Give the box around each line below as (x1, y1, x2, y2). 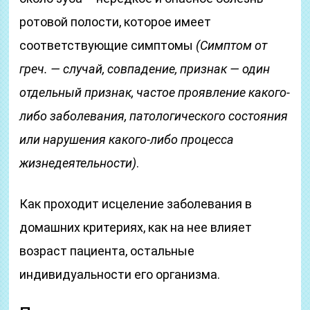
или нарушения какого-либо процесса (19, 132, 235, 147)
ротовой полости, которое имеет (19, 15, 212, 29)
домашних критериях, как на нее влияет (19, 220, 253, 235)
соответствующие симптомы (19, 38, 197, 53)
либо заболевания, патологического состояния (19, 109, 289, 123)
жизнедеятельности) (19, 156, 137, 170)
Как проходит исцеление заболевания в (19, 197, 253, 211)
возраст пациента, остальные (19, 244, 195, 258)
